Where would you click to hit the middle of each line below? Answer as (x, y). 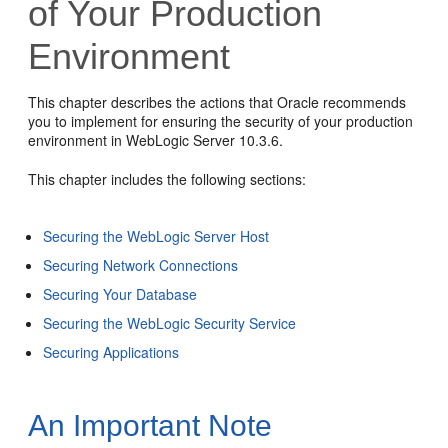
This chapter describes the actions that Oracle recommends (217, 102)
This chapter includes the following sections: (167, 179)
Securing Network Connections (141, 265)
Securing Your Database (120, 294)
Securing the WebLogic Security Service (170, 323)
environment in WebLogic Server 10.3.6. (156, 140)
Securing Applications (111, 352)
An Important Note (150, 425)
